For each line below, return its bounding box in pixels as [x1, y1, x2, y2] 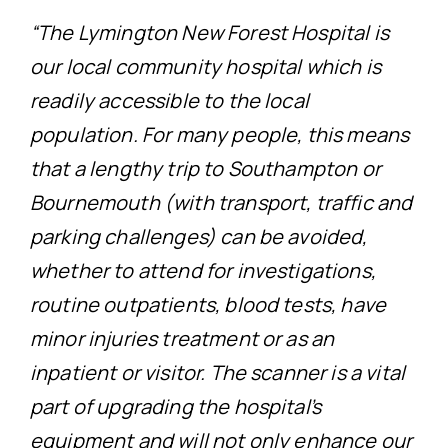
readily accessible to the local [29, 86, 309, 114]
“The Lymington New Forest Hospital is [29, 18, 389, 46]
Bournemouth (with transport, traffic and [29, 188, 413, 216]
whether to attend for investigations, [29, 256, 376, 284]
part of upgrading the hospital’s [29, 392, 322, 420]
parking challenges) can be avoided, [29, 222, 368, 250]
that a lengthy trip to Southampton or [29, 154, 381, 182]
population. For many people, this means [29, 120, 410, 148]
